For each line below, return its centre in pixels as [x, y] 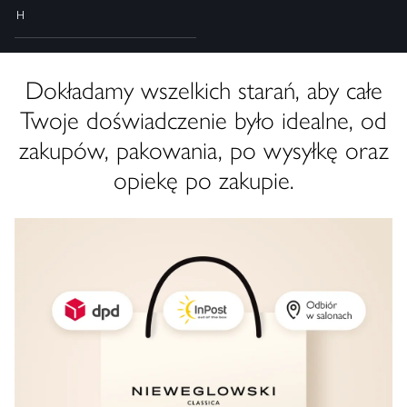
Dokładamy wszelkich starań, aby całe [203, 91]
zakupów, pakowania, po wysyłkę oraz [203, 151]
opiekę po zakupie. [203, 181]
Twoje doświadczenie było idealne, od [203, 121]
